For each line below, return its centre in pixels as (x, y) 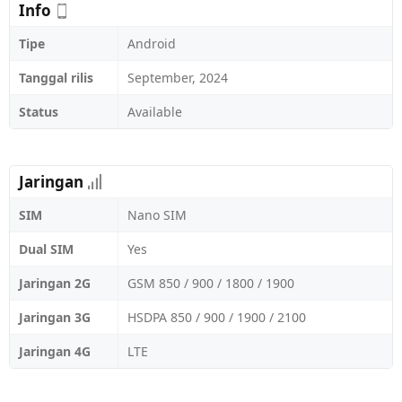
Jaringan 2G (55, 283)
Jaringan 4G (55, 351)
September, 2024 (178, 78)
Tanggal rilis (56, 78)
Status (39, 112)
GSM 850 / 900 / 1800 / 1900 (211, 283)
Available (155, 112)
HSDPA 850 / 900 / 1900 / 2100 (217, 317)
